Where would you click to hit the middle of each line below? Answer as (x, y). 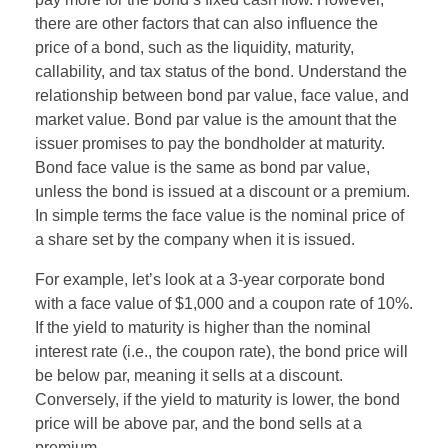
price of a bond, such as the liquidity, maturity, (194, 48)
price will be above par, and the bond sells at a (198, 424)
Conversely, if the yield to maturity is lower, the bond (217, 400)
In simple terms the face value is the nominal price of (219, 216)
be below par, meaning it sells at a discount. (189, 376)
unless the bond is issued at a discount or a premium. (222, 192)
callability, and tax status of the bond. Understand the (221, 72)
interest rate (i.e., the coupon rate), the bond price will (221, 352)
